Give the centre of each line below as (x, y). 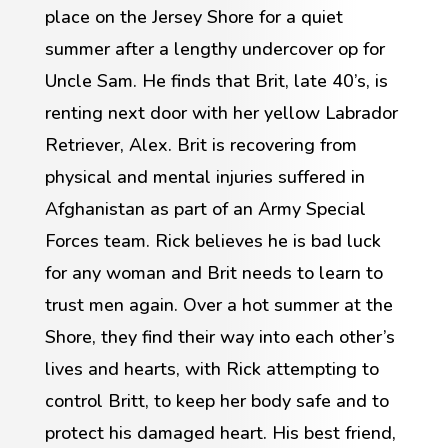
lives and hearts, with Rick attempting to (211, 368)
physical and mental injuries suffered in (204, 176)
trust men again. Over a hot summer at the (218, 304)
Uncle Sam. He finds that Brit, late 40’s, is (216, 80)
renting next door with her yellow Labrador (221, 112)
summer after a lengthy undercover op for (214, 48)
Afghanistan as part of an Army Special (205, 208)
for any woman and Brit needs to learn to (213, 272)
